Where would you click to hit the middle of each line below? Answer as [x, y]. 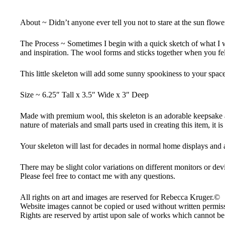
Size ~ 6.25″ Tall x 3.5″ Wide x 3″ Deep [84, 95]
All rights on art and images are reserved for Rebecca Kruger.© [120, 197]
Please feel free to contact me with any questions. [98, 176]
